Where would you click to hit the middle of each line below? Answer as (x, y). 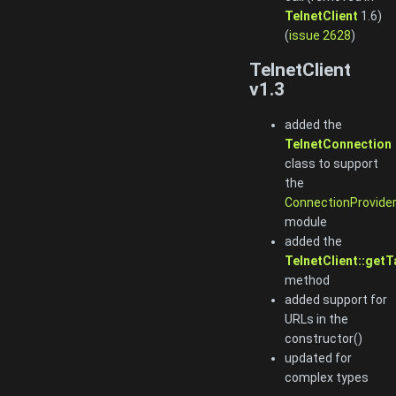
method (307, 280)
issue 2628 (320, 35)
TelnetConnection (338, 144)
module (306, 221)
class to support (331, 163)
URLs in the (316, 319)
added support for (336, 299)
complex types (327, 377)
